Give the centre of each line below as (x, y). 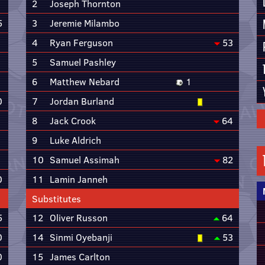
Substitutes (56, 199)
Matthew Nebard (85, 82)
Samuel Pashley (83, 62)
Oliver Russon (79, 218)
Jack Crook (73, 121)
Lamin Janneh (79, 179)
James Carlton (80, 257)
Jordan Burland (82, 101)
